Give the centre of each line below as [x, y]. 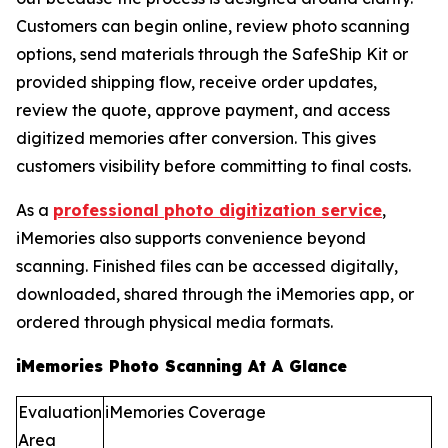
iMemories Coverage [185, 411]
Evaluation [60, 411]
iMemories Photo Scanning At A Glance [181, 365]
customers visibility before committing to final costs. [213, 165]
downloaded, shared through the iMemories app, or [215, 293]
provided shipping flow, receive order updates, [196, 81]
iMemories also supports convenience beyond [191, 237]
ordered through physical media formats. [174, 321]
